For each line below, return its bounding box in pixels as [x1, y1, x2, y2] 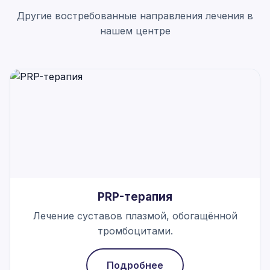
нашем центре [99, 24, 171, 37]
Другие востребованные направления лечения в [17, 9, 253, 22]
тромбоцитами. [97, 224, 173, 237]
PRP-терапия [98, 189, 172, 204]
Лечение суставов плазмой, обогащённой [33, 209, 237, 222]
